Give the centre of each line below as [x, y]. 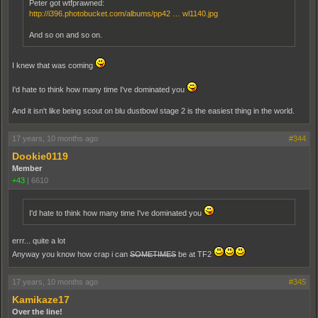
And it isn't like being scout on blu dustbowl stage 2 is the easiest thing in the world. [153, 111]
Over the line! [37, 312]
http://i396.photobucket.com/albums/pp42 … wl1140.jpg [124, 14]
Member [27, 169]
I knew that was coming [54, 66]
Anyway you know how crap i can [71, 254]
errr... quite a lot [39, 241]
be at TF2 [195, 254]
